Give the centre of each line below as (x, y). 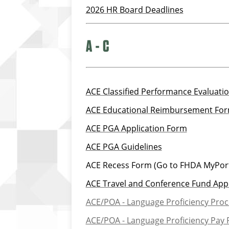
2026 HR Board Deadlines (134, 10)
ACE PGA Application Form (136, 129)
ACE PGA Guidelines (124, 147)
